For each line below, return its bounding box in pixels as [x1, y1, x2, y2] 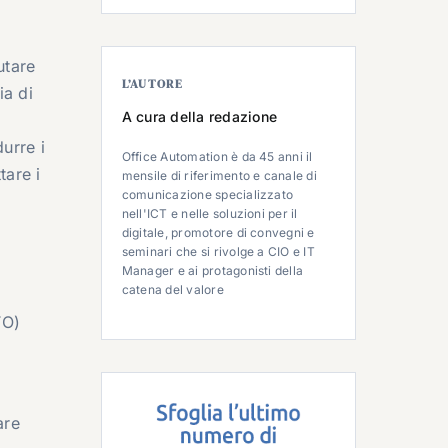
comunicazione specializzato [121, 186, 294, 202]
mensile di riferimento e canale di [121, 167, 317, 183]
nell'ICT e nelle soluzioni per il [121, 205, 298, 221]
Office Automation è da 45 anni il [121, 148, 313, 164]
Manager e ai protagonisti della [121, 262, 304, 278]
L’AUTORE [121, 75, 184, 92]
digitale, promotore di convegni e [121, 224, 315, 240]
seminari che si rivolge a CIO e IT [121, 243, 315, 259]
